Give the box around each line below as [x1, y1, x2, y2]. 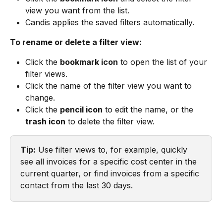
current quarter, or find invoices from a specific [20, 168, 202, 179]
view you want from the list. [25, 5, 129, 15]
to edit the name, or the [103, 105, 196, 115]
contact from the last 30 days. [20, 180, 133, 191]
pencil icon [60, 105, 103, 115]
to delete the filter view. [65, 116, 155, 127]
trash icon [25, 116, 65, 127]
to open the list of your [118, 57, 210, 67]
